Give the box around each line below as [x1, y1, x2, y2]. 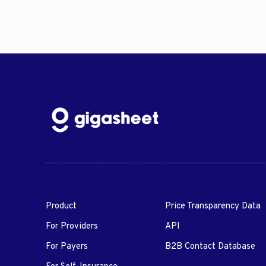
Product [46, 201, 77, 213]
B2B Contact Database [165, 241, 256, 253]
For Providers [46, 221, 99, 233]
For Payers [46, 241, 88, 253]
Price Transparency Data [165, 201, 261, 213]
